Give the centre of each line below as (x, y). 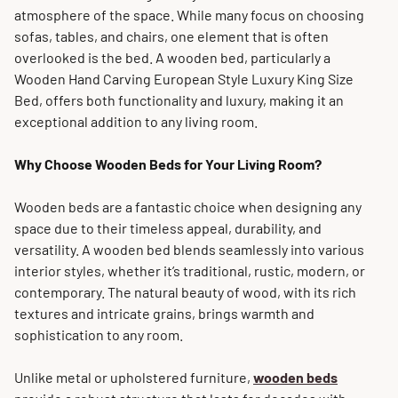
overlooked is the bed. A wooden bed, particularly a (172, 57)
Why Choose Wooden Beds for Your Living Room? (168, 164)
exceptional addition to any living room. (136, 121)
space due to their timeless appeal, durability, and (168, 228)
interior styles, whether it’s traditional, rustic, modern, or (190, 271)
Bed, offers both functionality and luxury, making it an (179, 100)
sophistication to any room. (99, 334)
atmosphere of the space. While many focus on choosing (189, 15)
